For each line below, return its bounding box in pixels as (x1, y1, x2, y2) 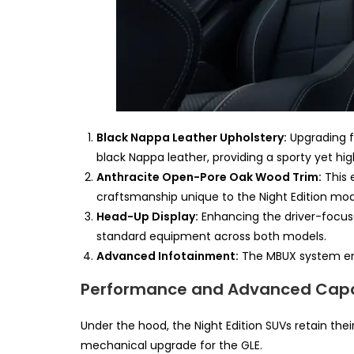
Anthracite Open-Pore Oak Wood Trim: (96, 169, 322, 186)
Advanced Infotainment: (96, 248, 239, 265)
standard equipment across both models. (96, 228, 326, 245)
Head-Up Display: (96, 209, 198, 225)
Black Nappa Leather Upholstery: (96, 130, 287, 146)
